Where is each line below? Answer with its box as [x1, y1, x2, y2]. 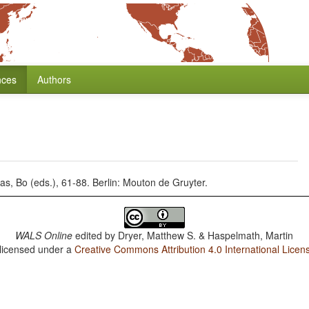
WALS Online [15, 228, 73, 242]
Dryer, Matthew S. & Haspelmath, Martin [118, 228, 294, 242]
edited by [72, 228, 119, 242]
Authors [37, 72, 71, 86]
